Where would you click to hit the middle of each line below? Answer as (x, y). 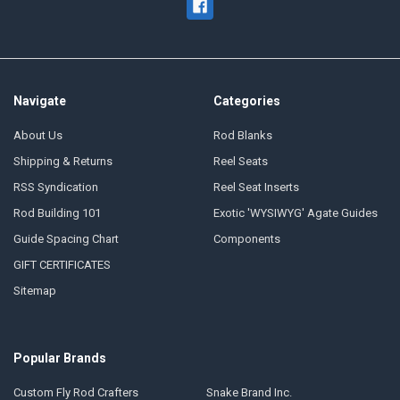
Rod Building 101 (57, 212)
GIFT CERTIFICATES (62, 264)
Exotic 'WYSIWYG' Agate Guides (295, 212)
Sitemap (34, 290)
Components (246, 238)
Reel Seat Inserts (256, 187)
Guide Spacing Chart (66, 238)
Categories (246, 101)
